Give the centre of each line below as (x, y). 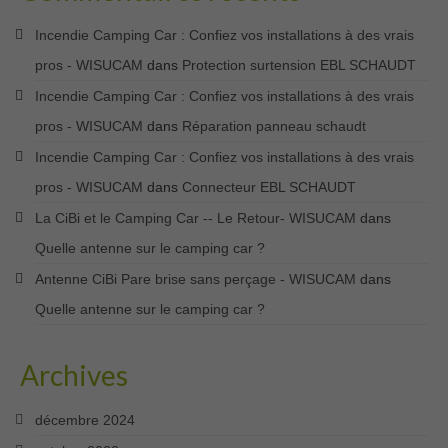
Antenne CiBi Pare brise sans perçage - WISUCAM (195, 278)
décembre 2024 (85, 419)
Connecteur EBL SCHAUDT (269, 186)
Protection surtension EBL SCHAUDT (299, 64)
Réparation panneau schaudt (274, 125)
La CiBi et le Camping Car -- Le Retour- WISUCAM (195, 217)
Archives (74, 374)
